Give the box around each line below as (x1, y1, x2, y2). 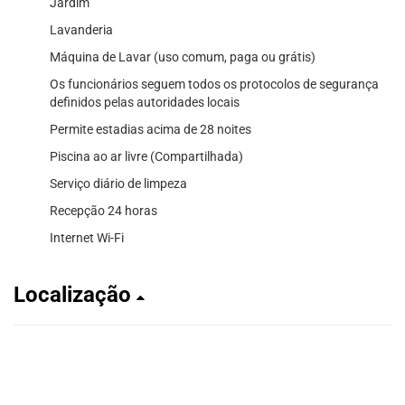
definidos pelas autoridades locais (50, 94, 240, 109)
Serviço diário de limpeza (50, 175, 187, 191)
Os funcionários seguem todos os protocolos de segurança (50, 76, 379, 91)
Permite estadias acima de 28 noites (50, 121, 251, 137)
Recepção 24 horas (50, 202, 157, 218)
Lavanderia (50, 22, 113, 37)
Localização (14, 281, 137, 307)
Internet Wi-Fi (50, 230, 124, 245)
